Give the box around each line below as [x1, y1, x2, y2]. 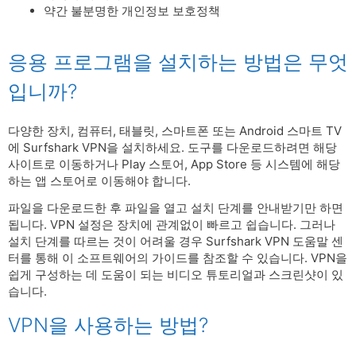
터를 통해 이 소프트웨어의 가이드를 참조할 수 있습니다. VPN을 [8, 250, 347, 265]
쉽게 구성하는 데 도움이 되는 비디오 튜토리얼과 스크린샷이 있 [8, 267, 343, 282]
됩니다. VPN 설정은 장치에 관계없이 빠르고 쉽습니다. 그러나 [8, 217, 335, 232]
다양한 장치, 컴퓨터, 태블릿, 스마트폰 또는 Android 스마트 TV [8, 122, 342, 138]
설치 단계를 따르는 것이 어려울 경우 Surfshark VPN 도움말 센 [8, 234, 343, 249]
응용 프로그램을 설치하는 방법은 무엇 [8, 49, 348, 74]
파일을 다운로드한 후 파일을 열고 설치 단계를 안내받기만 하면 [8, 200, 343, 215]
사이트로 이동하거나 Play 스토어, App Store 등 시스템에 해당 [8, 156, 340, 172]
